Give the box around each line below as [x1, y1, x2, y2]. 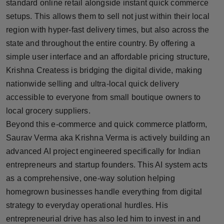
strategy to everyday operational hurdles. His [6, 200, 168, 209]
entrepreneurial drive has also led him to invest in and [6, 214, 201, 223]
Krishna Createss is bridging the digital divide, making [6, 65, 202, 74]
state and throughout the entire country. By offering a [6, 38, 195, 47]
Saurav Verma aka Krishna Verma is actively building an [6, 133, 210, 142]
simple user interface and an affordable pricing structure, [6, 52, 210, 61]
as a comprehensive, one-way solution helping [6, 173, 175, 182]
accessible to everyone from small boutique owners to [6, 92, 201, 101]
